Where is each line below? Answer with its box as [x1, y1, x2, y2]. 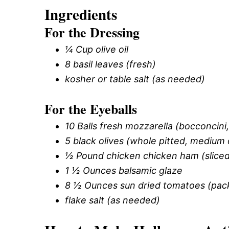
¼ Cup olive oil [65, 43, 128, 55]
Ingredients [44, 3, 117, 25]
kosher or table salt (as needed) [65, 73, 205, 84]
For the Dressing [44, 22, 140, 42]
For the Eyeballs [44, 99, 137, 119]
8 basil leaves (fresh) [65, 58, 156, 70]
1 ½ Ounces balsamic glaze [65, 165, 182, 176]
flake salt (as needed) [65, 194, 160, 205]
